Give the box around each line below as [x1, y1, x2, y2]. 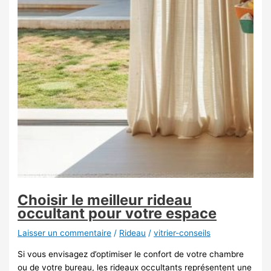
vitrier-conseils [154, 228, 211, 238]
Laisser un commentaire [18, 228, 112, 238]
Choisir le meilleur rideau [18, 191, 192, 209]
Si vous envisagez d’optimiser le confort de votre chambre [18, 249, 244, 259]
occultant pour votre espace [18, 204, 217, 223]
